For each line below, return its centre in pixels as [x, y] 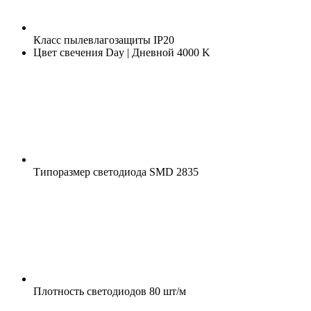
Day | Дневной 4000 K [157, 52]
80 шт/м [166, 291]
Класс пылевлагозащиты [92, 40]
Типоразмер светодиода [90, 171]
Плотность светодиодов [90, 291]
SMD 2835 [173, 171]
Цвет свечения [68, 52]
